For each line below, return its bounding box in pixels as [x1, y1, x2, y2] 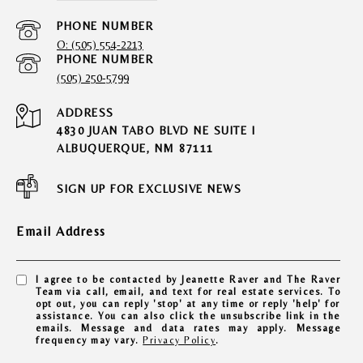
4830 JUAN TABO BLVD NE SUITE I [57, 124, 255, 138]
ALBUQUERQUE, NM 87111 [57, 142, 214, 156]
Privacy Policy [143, 335, 216, 347]
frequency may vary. [36, 335, 143, 347]
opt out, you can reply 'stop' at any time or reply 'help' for [36, 298, 340, 310]
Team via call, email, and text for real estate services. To [36, 286, 340, 298]
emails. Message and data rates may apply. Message [36, 322, 340, 335]
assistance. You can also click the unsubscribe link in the [36, 310, 340, 322]
